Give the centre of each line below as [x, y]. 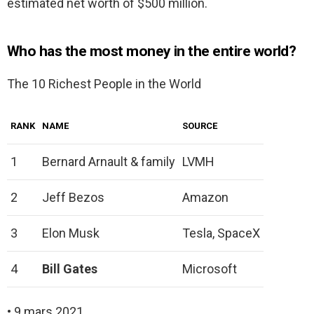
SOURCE [200, 126]
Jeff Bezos [73, 198]
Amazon [205, 198]
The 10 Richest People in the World [104, 84]
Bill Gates [70, 269]
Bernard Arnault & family [109, 162]
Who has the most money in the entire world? [152, 52]
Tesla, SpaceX [221, 233]
